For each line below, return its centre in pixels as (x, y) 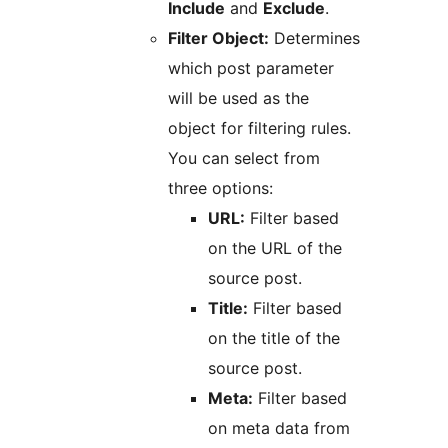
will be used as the (238, 98)
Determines (314, 38)
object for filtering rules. (259, 128)
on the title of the (274, 338)
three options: (220, 188)
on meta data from (279, 428)
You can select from (244, 158)
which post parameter (251, 68)
